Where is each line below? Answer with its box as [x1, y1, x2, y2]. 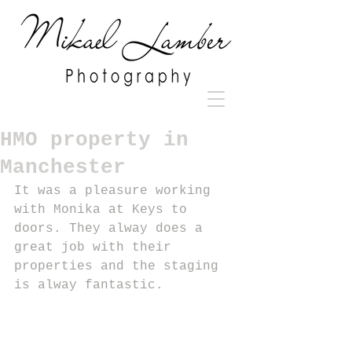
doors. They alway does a [14, 222, 211, 236]
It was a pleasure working [14, 184, 218, 198]
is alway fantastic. [14, 278, 163, 292]
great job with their [14, 240, 179, 255]
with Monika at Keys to [14, 203, 195, 217]
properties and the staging [14, 259, 226, 273]
